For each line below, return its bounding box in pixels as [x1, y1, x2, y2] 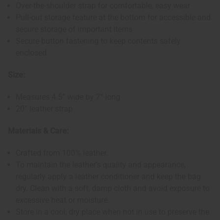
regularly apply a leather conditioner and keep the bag [16, 172, 201, 182]
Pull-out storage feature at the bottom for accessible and [16, 13, 211, 23]
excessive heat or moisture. [16, 195, 110, 205]
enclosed [16, 48, 47, 58]
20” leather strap [16, 104, 73, 114]
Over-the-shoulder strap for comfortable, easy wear [16, 1, 191, 11]
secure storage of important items [16, 25, 133, 34]
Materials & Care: [8, 126, 69, 136]
